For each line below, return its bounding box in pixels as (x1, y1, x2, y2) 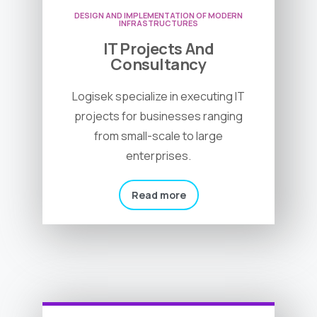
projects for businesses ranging (74, 108, 243, 125)
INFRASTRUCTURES (119, 18, 198, 29)
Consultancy (110, 54, 207, 76)
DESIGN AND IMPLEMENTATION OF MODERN (74, 10, 243, 21)
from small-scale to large (94, 128, 223, 144)
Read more (131, 188, 186, 202)
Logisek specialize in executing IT (72, 88, 245, 105)
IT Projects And (103, 38, 214, 60)
